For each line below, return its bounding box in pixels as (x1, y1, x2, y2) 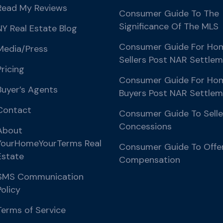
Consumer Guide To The (119, 7, 219, 19)
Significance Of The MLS (119, 20, 219, 32)
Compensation (119, 154, 180, 166)
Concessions (119, 120, 172, 132)
